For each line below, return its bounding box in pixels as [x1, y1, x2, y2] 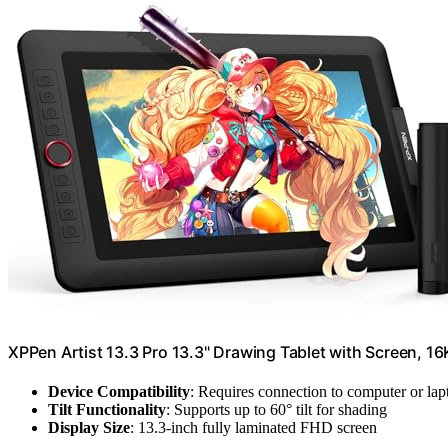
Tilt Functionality [48, 401, 166, 419]
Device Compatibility [48, 383, 190, 401]
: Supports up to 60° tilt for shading [166, 401, 387, 419]
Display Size [48, 419, 130, 437]
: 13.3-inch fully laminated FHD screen [130, 419, 377, 437]
